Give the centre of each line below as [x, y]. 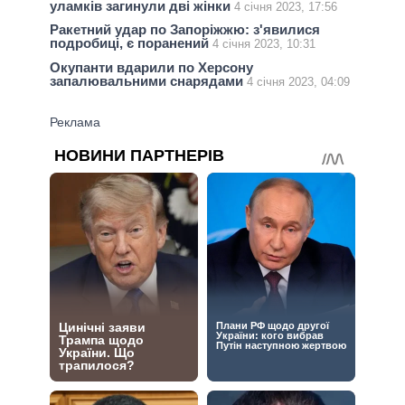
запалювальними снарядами [148, 80]
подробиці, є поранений [131, 43]
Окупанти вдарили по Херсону [151, 67]
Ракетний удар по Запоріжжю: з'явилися [185, 30]
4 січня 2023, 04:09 [298, 81]
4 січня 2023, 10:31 [264, 44]
